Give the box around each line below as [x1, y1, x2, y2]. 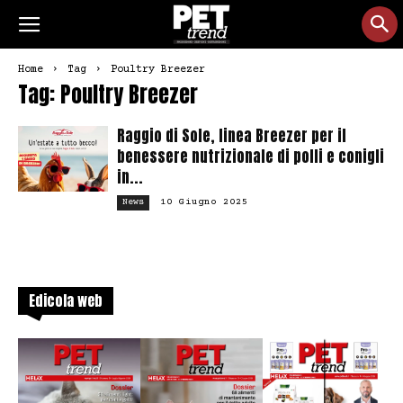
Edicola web [29, 290, 103, 311]
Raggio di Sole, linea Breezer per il [117, 124, 346, 148]
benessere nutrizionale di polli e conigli [117, 145, 384, 168]
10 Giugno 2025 [160, 196, 248, 208]
